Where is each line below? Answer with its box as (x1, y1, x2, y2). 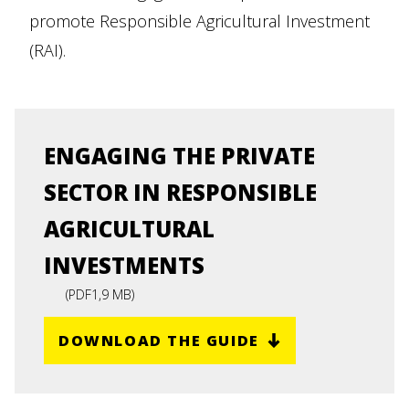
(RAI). (29, 39, 66, 61)
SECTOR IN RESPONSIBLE (44, 177, 317, 207)
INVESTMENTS (44, 250, 204, 280)
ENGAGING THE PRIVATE (44, 141, 315, 171)
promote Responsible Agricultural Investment (29, 10, 370, 32)
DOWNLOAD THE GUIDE (58, 330, 259, 351)
